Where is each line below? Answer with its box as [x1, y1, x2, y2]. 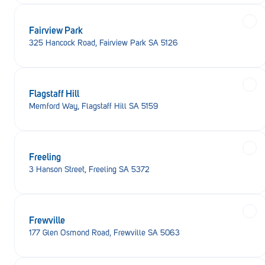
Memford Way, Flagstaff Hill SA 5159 [29, 101, 159, 111]
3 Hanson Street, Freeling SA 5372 [29, 164, 150, 174]
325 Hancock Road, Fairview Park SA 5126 [29, 38, 178, 48]
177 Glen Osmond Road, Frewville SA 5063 [29, 228, 180, 238]
